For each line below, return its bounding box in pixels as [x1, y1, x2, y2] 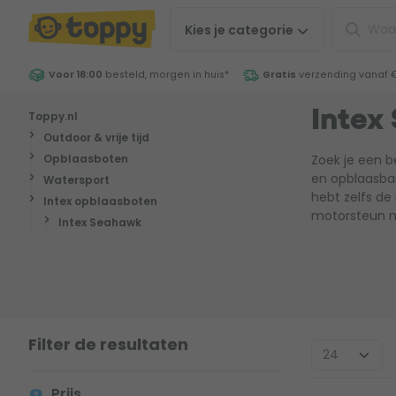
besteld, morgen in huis [103, 68, 225, 81]
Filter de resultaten [28, 333, 188, 355]
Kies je [185, 21, 229, 39]
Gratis [262, 68, 296, 81]
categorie [228, 21, 294, 39]
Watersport [42, 172, 110, 187]
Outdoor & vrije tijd [42, 130, 149, 145]
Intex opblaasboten [42, 194, 157, 209]
